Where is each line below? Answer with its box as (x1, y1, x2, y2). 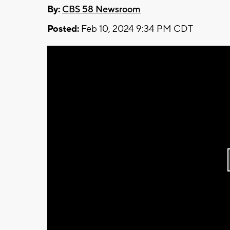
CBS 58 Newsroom (62, 3, 141, 15)
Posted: (47, 23, 79, 35)
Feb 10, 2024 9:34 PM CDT (79, 23, 193, 35)
